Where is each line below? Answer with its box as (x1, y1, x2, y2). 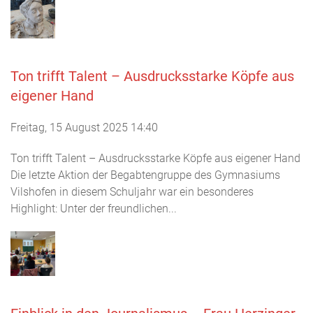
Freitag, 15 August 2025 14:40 (10, 120, 158, 134)
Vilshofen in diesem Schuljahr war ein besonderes (10, 184, 254, 198)
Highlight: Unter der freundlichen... (10, 201, 177, 215)
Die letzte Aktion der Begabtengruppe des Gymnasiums (10, 168, 280, 182)
